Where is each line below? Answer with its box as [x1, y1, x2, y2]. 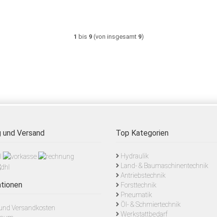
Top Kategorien [116, 128, 169, 138]
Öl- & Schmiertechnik [121, 201, 181, 208]
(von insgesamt [92, 33, 138, 40]
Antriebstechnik [121, 171, 166, 179]
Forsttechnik [121, 181, 156, 189]
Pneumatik [121, 191, 152, 199]
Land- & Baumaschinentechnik [121, 162, 208, 170]
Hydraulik [121, 152, 149, 160]
